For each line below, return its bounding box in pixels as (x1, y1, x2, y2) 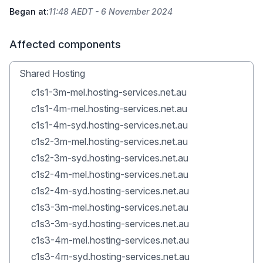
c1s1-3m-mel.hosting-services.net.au (31, 86, 187, 98)
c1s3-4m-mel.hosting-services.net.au (31, 234, 189, 246)
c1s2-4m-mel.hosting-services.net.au (31, 168, 188, 180)
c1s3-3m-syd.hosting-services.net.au (31, 218, 189, 230)
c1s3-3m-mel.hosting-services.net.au (31, 201, 188, 213)
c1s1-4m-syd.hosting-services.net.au (31, 119, 188, 131)
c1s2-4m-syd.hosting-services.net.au (31, 185, 189, 197)
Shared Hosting (19, 68, 85, 79)
